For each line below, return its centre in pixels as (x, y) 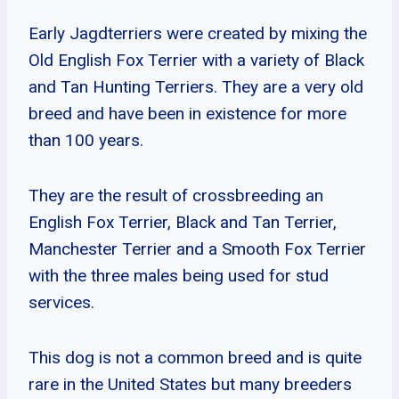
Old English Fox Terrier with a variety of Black (196, 60)
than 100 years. (86, 140)
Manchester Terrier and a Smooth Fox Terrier (197, 248)
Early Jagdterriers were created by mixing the (198, 33)
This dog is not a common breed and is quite (195, 357)
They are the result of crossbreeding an (176, 195)
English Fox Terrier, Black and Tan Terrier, (183, 222)
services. (61, 302)
